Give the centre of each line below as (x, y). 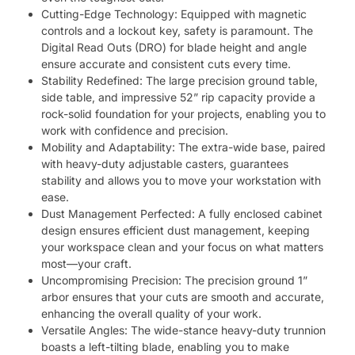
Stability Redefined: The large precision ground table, (180, 80)
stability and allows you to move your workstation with (181, 180)
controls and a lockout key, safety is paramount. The (177, 30)
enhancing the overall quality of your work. (152, 313)
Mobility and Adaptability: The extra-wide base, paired (184, 147)
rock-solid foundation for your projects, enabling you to (184, 113)
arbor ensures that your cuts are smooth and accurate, (183, 296)
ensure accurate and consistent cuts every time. (166, 63)
